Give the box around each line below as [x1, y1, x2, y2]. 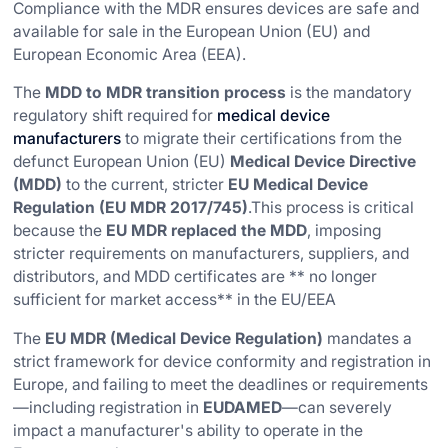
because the [13, 221, 107, 241]
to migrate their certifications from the [121, 129, 403, 149]
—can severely [282, 398, 393, 418]
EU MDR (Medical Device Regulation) [45, 329, 324, 349]
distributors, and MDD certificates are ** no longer [13, 267, 378, 287]
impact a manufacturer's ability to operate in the [13, 421, 364, 441]
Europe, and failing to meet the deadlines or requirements [13, 375, 429, 395]
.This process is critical [248, 198, 415, 218]
